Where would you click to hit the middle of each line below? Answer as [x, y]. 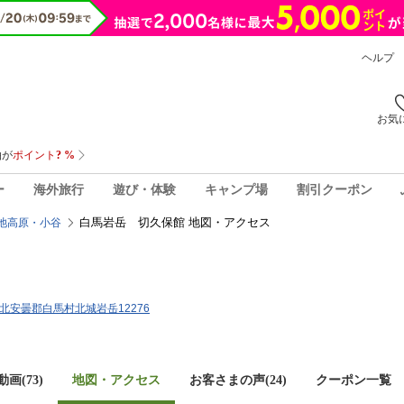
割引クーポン [334, 189]
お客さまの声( [230, 380]
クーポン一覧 [353, 380]
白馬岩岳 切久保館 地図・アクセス [175, 222]
